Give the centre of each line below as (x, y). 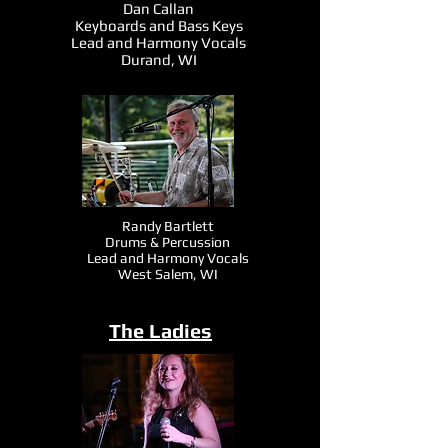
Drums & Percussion (167, 242)
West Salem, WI (167, 274)
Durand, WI (158, 59)
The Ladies (160, 330)
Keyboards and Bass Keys (158, 25)
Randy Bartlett (167, 226)
